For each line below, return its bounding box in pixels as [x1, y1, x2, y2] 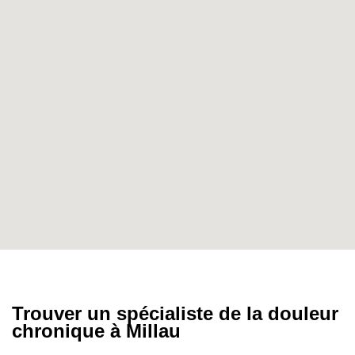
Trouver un [12, 302, 116, 324]
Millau [126, 319, 181, 342]
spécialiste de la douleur [116, 302, 338, 324]
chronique [12, 319, 105, 342]
